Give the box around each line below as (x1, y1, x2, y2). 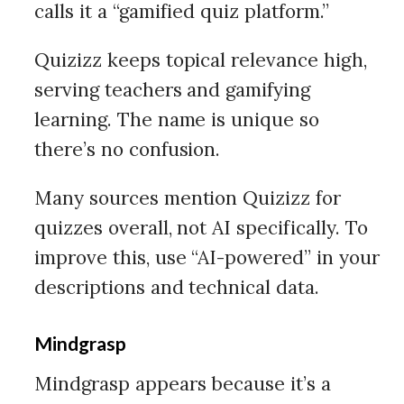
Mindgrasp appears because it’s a (34, 372, 332, 396)
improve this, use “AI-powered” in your (34, 245, 380, 270)
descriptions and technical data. (34, 275, 320, 299)
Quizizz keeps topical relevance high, (34, 48, 367, 72)
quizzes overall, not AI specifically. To (34, 216, 368, 240)
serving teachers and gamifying (34, 78, 311, 102)
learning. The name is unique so (34, 107, 320, 132)
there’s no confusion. (34, 137, 221, 161)
